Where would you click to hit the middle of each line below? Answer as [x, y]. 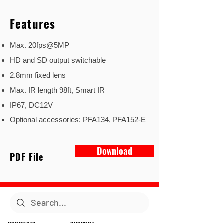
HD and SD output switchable [58, 60]
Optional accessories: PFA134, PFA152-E [78, 120]
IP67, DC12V [31, 105]
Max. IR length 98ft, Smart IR [57, 90]
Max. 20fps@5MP [40, 45]
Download [114, 151]
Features [33, 24]
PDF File [27, 157]
